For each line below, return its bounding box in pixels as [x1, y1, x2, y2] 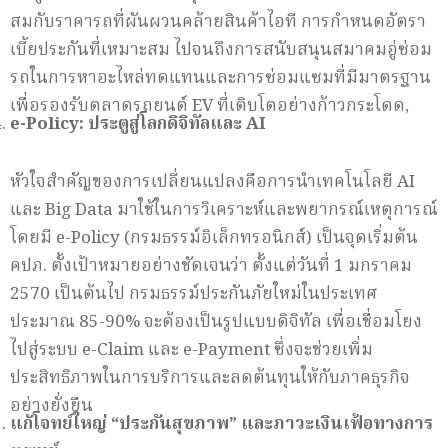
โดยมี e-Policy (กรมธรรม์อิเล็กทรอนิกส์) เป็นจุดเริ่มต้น [10, 224, 418, 252]
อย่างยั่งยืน [10, 392, 93, 420]
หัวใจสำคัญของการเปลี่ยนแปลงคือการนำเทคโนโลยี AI [10, 168, 415, 196]
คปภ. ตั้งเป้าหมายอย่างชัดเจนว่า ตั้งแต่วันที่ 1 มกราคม [10, 252, 412, 280]
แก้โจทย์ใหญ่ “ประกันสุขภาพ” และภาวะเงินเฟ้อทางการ [10, 410, 433, 438]
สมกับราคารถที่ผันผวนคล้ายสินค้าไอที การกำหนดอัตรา [10, 8, 426, 36]
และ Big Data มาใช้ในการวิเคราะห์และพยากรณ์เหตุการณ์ [10, 196, 438, 224]
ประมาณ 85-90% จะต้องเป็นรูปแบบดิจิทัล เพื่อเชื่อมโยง [10, 308, 422, 336]
